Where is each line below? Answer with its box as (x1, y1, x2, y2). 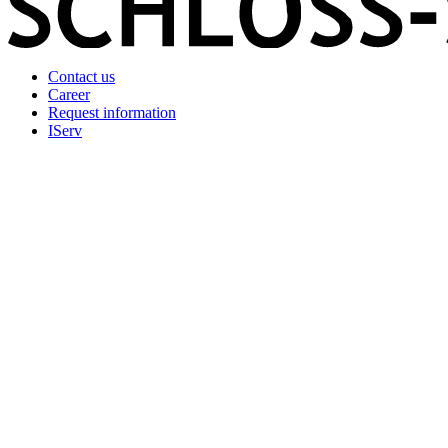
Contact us (48, 68, 115, 86)
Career (48, 86, 90, 104)
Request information (48, 104, 176, 122)
